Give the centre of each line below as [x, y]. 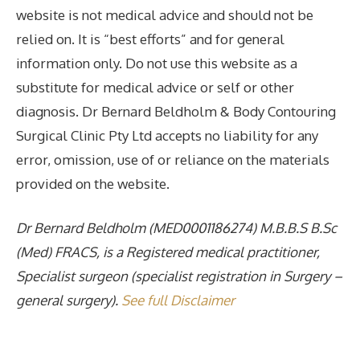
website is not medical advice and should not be [165, 14]
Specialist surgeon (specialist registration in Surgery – [179, 276]
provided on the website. [93, 183]
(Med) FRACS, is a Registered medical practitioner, [168, 252]
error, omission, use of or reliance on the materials [173, 159]
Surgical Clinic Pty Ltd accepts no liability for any [167, 135]
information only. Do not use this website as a [157, 63]
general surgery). [69, 301]
